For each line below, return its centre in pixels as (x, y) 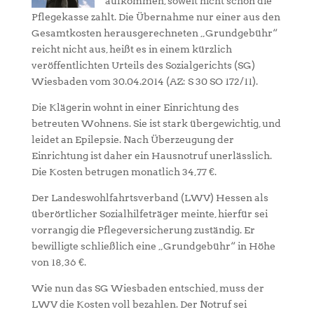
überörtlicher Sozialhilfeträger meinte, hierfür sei (149, 214)
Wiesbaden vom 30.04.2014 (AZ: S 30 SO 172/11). (144, 81)
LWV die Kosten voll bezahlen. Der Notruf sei (139, 304)
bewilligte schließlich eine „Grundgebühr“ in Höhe (153, 246)
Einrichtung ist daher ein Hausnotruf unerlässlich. (151, 156)
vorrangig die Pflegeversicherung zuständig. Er (143, 230)
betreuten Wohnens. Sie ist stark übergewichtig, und (156, 123)
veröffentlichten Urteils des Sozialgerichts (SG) (143, 65)
